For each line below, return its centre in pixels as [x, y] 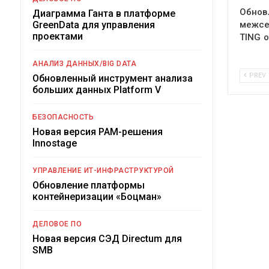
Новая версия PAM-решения [98, 131]
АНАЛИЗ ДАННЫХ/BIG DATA [84, 63]
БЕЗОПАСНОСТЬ [63, 117]
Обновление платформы [89, 185]
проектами [58, 36]
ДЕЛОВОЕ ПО [57, 224]
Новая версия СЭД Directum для [107, 238]
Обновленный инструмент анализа [113, 78]
